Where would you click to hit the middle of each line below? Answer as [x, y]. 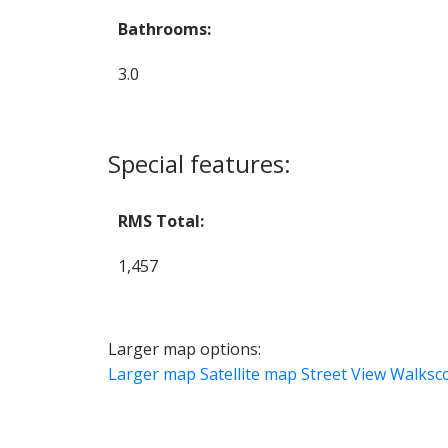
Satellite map [248, 373]
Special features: [199, 163]
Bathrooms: [164, 28]
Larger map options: [184, 348]
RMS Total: [160, 220]
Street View [343, 373]
